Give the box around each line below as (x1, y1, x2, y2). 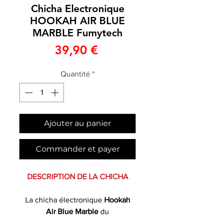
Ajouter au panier (44, 118, 111, 128)
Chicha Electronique (31, 2, 124, 15)
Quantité (61, 69, 90, 78)
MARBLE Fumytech (32, 26, 123, 39)
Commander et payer (35, 144, 120, 154)
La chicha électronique (25, 195, 104, 204)
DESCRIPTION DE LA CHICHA (27, 172, 128, 181)
